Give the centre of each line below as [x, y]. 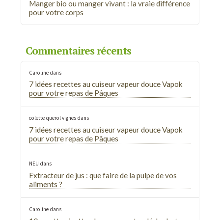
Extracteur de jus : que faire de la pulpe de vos [103, 175]
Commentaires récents [79, 50]
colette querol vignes [52, 118]
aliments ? [45, 184]
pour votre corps [56, 12]
